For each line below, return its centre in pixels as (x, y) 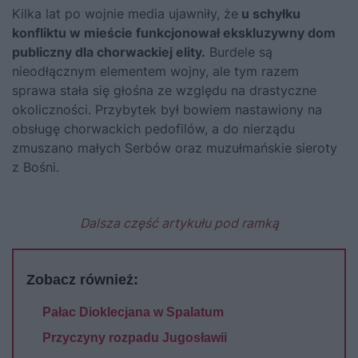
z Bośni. (36, 167)
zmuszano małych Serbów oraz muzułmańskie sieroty (175, 147)
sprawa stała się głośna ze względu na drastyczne (164, 90)
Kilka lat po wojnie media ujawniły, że (125, 13)
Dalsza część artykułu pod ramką (179, 223)
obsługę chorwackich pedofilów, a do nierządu (153, 128)
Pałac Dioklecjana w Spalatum (133, 312)
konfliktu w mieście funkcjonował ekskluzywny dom (174, 32)
